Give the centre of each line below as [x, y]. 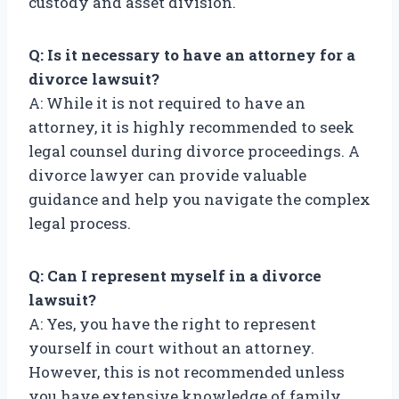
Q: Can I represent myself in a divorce [175, 276]
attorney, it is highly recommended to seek [191, 127]
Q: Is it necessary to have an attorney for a [192, 55]
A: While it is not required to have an [167, 103]
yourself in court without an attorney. [171, 348]
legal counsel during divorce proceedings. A [194, 151]
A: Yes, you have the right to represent [172, 324]
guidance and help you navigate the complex [199, 199]
